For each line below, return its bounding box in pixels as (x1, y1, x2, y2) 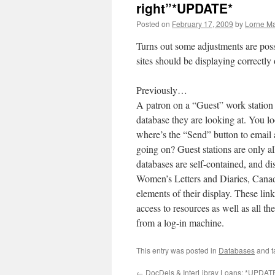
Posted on (136, 18, 170, 29)
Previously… (136, 83, 187, 96)
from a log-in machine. (136, 216, 224, 229)
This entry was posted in (136, 245, 219, 255)
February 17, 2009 (172, 18, 233, 29)
